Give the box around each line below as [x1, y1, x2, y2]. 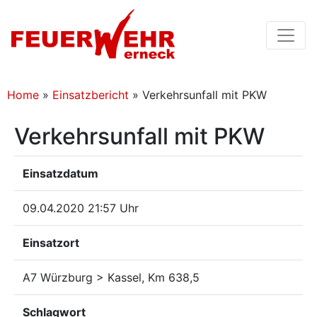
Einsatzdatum [23, 166, 98, 180]
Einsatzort [23, 236, 79, 250]
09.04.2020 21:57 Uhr [23, 201, 139, 215]
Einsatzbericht [52, 88, 129, 102]
